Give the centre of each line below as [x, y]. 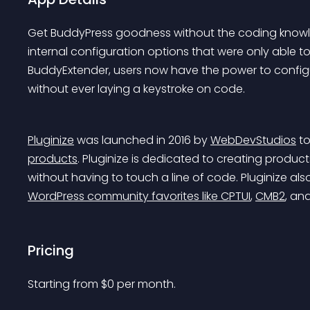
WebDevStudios [253, 140]
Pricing [51, 250]
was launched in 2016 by [142, 140]
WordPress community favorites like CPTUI [139, 196]
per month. [146, 284]
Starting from [64, 284]
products [53, 159]
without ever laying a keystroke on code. [136, 89]
